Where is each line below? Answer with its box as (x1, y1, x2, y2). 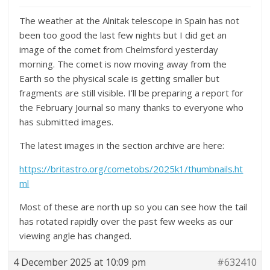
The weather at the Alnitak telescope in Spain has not (19, 14, 240, 27)
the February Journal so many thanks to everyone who (19, 101, 244, 113)
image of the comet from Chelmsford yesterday (19, 43, 219, 55)
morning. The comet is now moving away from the (19, 57, 227, 70)
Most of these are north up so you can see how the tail (19, 200, 248, 213)
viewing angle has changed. (19, 229, 132, 242)
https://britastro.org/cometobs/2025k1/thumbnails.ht (19, 162, 243, 175)
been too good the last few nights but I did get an (19, 28, 227, 41)
